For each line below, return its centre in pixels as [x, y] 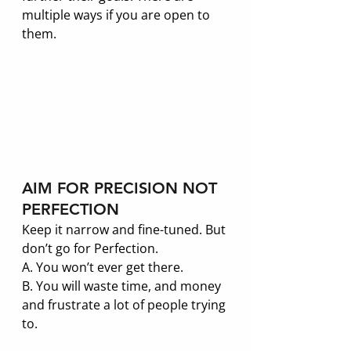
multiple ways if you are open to [118, 14]
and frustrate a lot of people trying [125, 305]
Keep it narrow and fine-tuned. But [125, 230]
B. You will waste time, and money [123, 286]
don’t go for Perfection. [92, 248]
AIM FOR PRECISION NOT [122, 188]
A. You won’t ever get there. [104, 267]
